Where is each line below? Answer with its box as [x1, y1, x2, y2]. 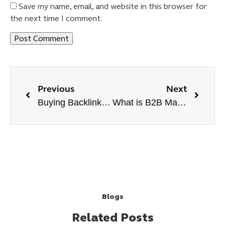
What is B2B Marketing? [177, 97, 186, 108]
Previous [38, 83, 74, 95]
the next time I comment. [10, 14, 102, 24]
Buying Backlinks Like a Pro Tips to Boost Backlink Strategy [101, 97, 110, 108]
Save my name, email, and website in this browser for [19, 2, 207, 12]
